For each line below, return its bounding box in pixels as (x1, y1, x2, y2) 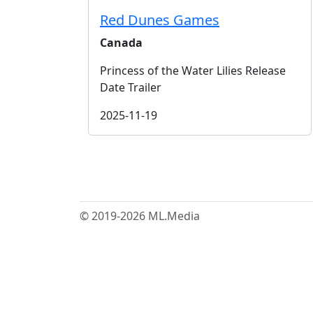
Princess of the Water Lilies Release (100, 63, 286, 78)
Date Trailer (100, 80, 161, 95)
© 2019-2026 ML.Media (80, 208, 200, 224)
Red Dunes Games (100, 10, 219, 29)
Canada (100, 35, 143, 50)
